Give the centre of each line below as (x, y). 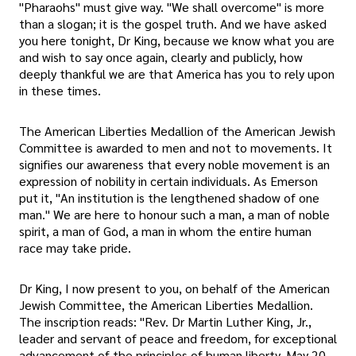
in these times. (60, 91)
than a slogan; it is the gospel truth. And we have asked (173, 24)
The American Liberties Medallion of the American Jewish (177, 131)
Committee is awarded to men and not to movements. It (176, 148)
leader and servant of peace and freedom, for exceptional (178, 339)
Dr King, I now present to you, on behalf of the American (174, 288)
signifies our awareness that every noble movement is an (174, 164)
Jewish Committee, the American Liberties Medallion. (166, 305)
